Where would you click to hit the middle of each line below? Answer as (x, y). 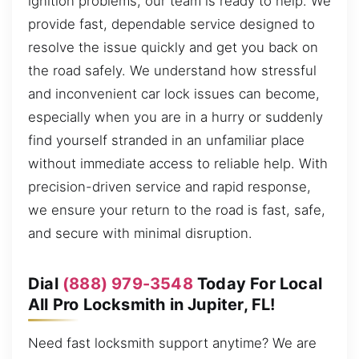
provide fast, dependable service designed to (171, 24)
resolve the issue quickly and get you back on (173, 47)
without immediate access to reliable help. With (178, 163)
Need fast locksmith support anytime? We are (172, 343)
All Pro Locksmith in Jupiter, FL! (152, 304)
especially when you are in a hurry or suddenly (175, 117)
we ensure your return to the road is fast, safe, (177, 210)
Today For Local (258, 283)
